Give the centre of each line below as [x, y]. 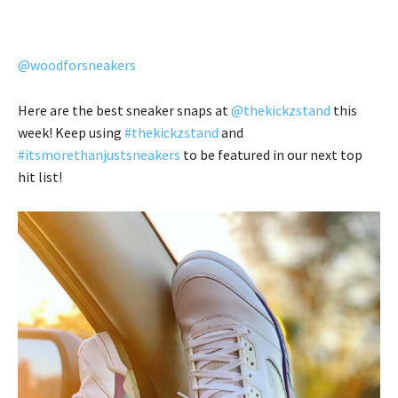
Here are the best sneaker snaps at [124, 110]
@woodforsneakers [77, 65]
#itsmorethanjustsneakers [99, 155]
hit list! [40, 177]
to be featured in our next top [271, 155]
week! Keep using [71, 132]
